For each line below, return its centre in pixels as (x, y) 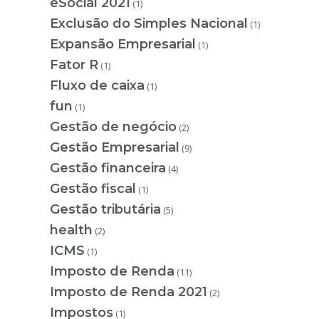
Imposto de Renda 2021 (129, 292)
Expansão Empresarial (123, 45)
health (71, 230)
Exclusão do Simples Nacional (149, 24)
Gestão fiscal (93, 189)
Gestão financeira (108, 168)
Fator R (74, 65)
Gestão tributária (105, 210)
